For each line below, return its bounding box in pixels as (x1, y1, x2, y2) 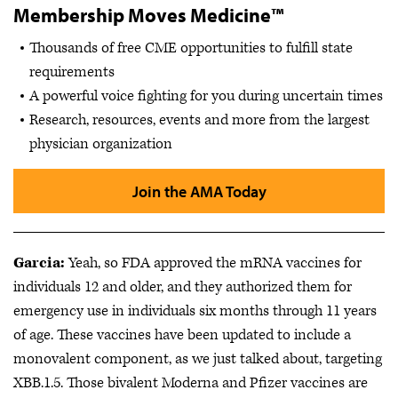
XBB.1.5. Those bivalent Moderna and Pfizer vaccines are (13, 373, 368, 393)
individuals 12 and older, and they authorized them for (13, 277, 352, 297)
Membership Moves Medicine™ (13, 2, 283, 28)
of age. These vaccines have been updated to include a (13, 325, 351, 345)
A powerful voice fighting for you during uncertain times (29, 86, 383, 106)
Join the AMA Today (131, 180, 267, 202)
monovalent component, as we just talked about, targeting (13, 349, 382, 369)
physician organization (29, 134, 172, 154)
